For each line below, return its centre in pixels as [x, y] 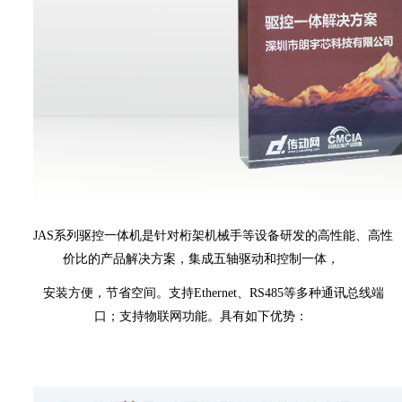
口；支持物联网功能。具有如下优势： [201, 317]
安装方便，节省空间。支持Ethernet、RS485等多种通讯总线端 [213, 293]
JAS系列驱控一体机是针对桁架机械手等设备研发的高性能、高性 [214, 236]
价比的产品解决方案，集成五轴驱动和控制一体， [201, 259]
